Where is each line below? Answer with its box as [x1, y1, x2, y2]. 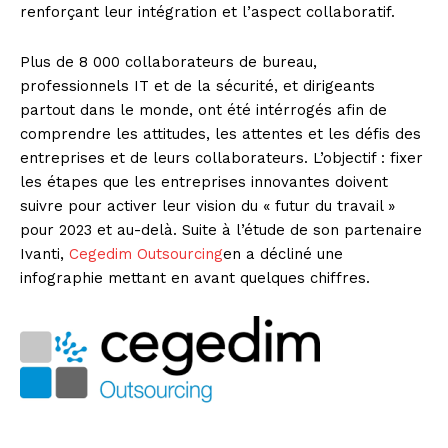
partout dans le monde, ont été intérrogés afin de [20, 101, 387, 120]
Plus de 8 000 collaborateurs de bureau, [20, 53, 317, 72]
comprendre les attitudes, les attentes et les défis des [20, 125, 421, 144]
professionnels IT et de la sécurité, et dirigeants [20, 77, 375, 96]
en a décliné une [223, 245, 343, 264]
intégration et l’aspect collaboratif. [138, 3, 395, 22]
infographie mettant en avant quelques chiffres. [20, 269, 370, 288]
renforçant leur [20, 3, 133, 22]
